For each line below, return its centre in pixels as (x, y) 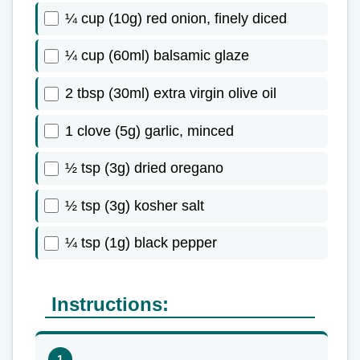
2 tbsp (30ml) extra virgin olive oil (171, 94)
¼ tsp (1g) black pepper (141, 243)
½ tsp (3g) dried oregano (144, 168)
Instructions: (110, 305)
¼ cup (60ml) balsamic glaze (157, 56)
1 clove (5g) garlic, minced (149, 131)
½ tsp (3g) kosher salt (135, 205)
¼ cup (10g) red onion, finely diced (176, 18)
